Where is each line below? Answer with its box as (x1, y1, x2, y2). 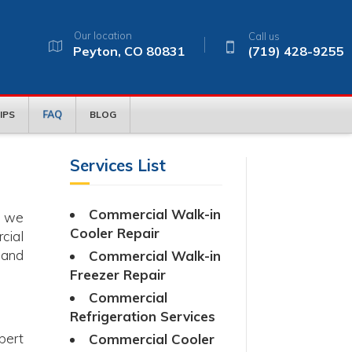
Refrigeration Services (70, 307, 216, 324)
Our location (74, 29, 132, 42)
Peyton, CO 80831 (73, 43, 185, 59)
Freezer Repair (70, 266, 167, 283)
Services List (70, 154, 167, 175)
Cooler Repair (70, 224, 160, 241)
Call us (248, 30, 280, 42)
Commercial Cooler (89, 330, 215, 347)
